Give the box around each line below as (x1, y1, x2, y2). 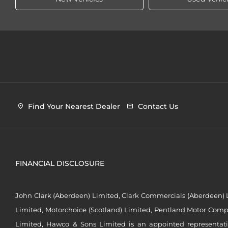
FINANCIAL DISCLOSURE (15, 159, 104, 168)
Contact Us (138, 102, 178, 111)
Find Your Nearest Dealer (28, 102, 120, 111)
